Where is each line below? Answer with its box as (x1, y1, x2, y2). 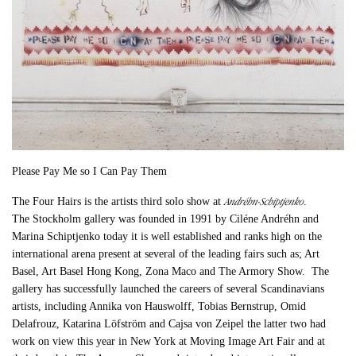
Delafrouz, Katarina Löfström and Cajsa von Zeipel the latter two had (12, 317, 327, 330)
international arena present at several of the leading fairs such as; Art (12, 247, 320, 260)
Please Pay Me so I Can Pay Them (12, 164, 168, 177)
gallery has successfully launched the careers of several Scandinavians (12, 282, 325, 295)
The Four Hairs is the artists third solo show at (12, 195, 225, 207)
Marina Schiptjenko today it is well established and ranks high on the (12, 230, 323, 242)
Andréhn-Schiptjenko (224, 194, 304, 208)
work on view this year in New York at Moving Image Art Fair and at (12, 335, 326, 347)
